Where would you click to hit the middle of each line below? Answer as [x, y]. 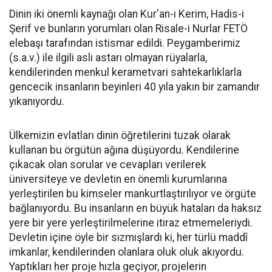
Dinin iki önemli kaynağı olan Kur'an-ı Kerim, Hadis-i [127, 14]
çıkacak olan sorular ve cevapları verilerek [108, 165]
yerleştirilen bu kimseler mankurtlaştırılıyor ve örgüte [133, 194]
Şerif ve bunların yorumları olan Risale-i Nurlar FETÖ [128, 29]
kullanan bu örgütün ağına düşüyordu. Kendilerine [124, 150]
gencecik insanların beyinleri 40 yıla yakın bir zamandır [134, 87]
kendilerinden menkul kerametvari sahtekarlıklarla [125, 72]
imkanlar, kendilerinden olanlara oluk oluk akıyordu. [127, 252]
